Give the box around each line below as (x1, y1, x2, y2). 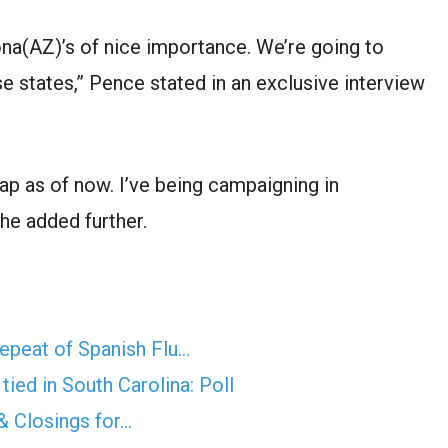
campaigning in (203, 172, 339, 197)
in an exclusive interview (206, 70, 425, 95)
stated (150, 70, 206, 95)
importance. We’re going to (141, 34, 384, 59)
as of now (25, 172, 110, 197)
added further (26, 208, 143, 233)
